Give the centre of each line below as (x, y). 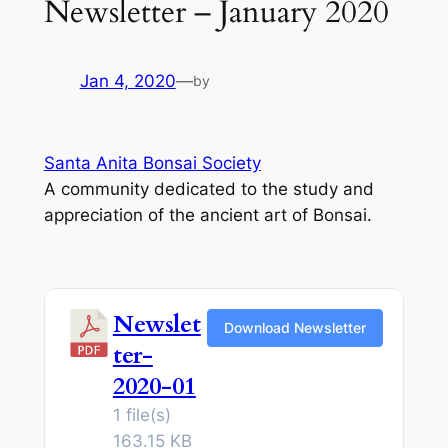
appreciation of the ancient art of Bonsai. (207, 214)
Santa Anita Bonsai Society (152, 162)
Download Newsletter (295, 327)
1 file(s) (141, 414)
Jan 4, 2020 (127, 80)
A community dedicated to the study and (208, 188)
